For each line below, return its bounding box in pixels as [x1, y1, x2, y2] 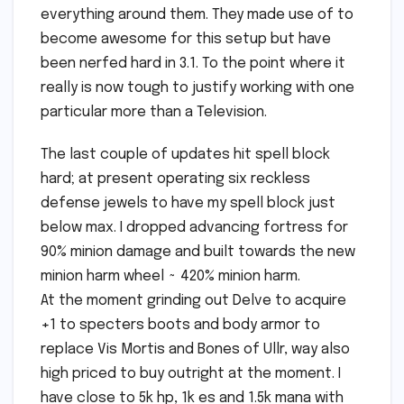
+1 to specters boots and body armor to [41, 317, 320, 334]
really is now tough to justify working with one [41, 80, 354, 96]
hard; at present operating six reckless [41, 171, 310, 188]
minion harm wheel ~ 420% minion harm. [41, 269, 300, 285]
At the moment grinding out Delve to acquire [41, 293, 346, 309]
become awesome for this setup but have [41, 32, 331, 48]
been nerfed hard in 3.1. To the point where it [41, 56, 345, 72]
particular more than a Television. [41, 105, 267, 121]
